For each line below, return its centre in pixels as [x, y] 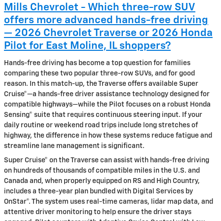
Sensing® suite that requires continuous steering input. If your [103, 115]
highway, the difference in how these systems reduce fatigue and [108, 135]
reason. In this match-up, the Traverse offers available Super [101, 84]
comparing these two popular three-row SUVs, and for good [99, 73]
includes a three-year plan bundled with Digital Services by [98, 191]
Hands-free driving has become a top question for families [97, 63]
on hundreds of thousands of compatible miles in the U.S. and [102, 170]
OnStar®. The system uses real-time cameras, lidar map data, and [109, 202]
